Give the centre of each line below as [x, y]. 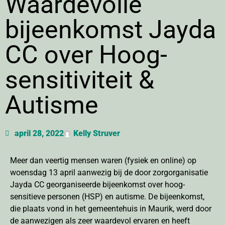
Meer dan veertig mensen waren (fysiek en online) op [103, 160]
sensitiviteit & [80, 80]
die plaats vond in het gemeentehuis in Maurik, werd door [111, 208]
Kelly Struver [97, 133]
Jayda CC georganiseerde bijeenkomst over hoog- [97, 184]
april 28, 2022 [39, 133]
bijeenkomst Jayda [110, 29]
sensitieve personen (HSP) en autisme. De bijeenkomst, [107, 196]
